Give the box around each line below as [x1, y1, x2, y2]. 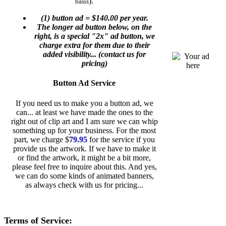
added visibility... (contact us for [43, 50, 146, 59]
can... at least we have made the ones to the [16, 107, 153, 117]
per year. [118, 14, 148, 23]
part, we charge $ [14, 135, 69, 144]
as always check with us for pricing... [25, 180, 144, 189]
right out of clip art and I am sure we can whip [11, 117, 158, 126]
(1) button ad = [41, 14, 92, 23]
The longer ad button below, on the [37, 23, 152, 32]
